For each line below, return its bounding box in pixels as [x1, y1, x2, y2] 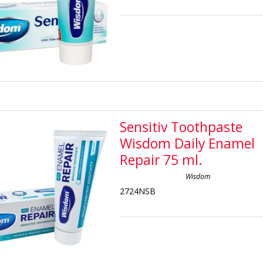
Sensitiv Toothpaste [120, 118, 243, 136]
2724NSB [120, 185, 156, 197]
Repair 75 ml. [120, 151, 203, 169]
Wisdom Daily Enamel [120, 134, 255, 153]
